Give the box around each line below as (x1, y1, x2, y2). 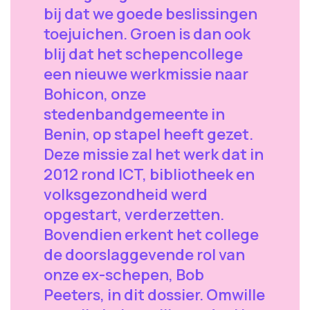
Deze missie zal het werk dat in (44, 144, 264, 165)
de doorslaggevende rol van (44, 244, 245, 265)
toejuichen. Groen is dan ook (44, 24, 250, 44)
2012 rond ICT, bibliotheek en (44, 164, 255, 185)
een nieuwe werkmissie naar (44, 64, 248, 84)
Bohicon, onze (44, 84, 146, 104)
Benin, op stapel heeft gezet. (44, 124, 253, 145)
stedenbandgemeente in (44, 104, 225, 125)
